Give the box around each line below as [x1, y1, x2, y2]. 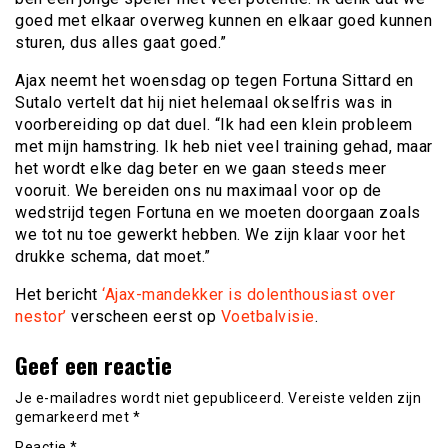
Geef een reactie [15, 348, 172, 381]
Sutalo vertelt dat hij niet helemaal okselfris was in [15, 93, 393, 112]
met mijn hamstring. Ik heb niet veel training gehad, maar [15, 137, 433, 156]
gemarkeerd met [15, 409, 133, 426]
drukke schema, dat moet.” [15, 247, 211, 266]
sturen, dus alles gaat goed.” [15, 33, 227, 52]
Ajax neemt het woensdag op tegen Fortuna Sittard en [15, 71, 414, 90]
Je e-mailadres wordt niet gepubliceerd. [15, 390, 285, 407]
